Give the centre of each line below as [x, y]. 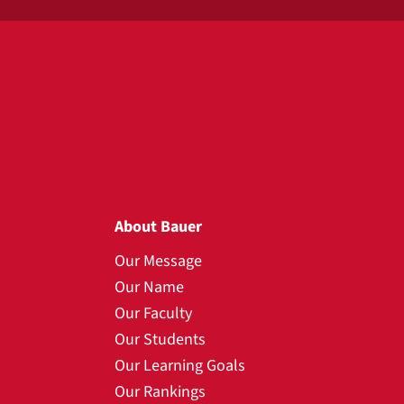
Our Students [160, 340]
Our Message [158, 261]
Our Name [149, 287]
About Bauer [158, 227]
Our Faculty [153, 313]
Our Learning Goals [180, 366]
